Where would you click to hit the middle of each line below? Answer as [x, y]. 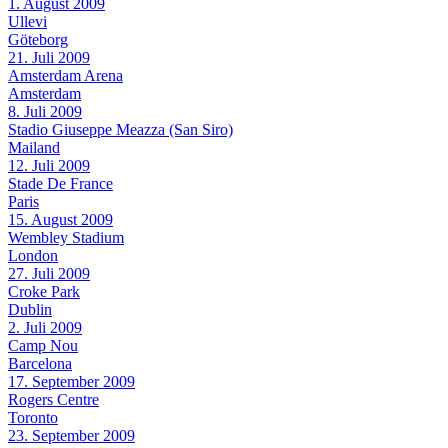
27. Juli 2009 [49, 273]
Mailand [34, 147]
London [33, 255]
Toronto [33, 417]
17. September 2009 [71, 381]
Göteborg [38, 39]
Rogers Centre [53, 399]
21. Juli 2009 [49, 57]
